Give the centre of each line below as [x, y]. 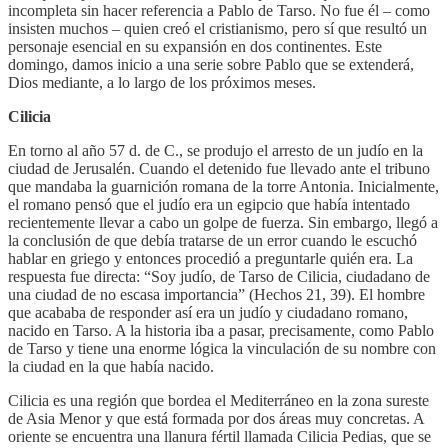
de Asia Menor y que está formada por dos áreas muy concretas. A [216, 418]
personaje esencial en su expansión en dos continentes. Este [195, 46]
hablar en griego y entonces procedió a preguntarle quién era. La [210, 258]
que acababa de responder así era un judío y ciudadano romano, [208, 312]
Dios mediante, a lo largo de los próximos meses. [162, 82]
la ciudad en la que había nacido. [111, 366]
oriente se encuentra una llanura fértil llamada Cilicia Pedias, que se [219, 436]
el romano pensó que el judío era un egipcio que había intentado [209, 204]
